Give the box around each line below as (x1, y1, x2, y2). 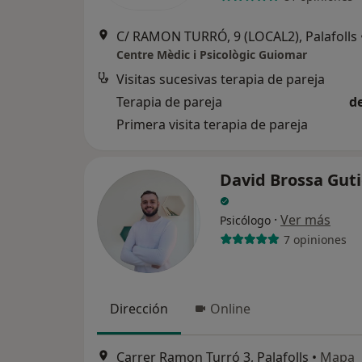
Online (210, 300, 250, 318)
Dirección (110, 300, 168, 318)
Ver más (280, 211, 330, 229)
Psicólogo (220, 213, 271, 229)
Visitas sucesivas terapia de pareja (116, 70, 325, 89)
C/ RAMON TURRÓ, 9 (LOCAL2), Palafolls (116, 27, 357, 46)
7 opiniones (283, 231, 347, 247)
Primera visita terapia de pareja (116, 116, 308, 134)
